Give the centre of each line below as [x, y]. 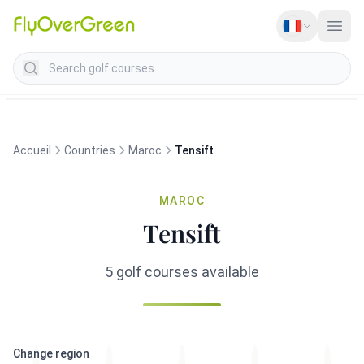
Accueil [32, 150]
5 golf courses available [182, 272]
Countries [90, 150]
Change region [51, 353]
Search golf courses [70, 61]
